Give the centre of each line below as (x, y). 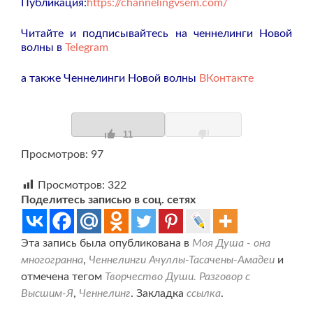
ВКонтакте (226, 78)
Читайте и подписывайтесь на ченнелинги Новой (156, 33)
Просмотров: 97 (62, 154)
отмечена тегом (63, 276)
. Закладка (159, 293)
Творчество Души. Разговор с (177, 276)
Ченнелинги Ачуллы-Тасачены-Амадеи (182, 260)
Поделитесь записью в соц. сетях (108, 199)
